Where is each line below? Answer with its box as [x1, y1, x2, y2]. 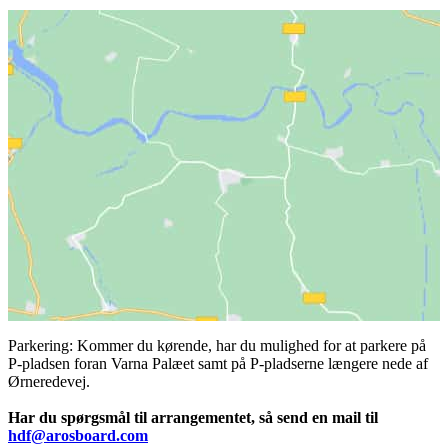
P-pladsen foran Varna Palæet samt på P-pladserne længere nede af [8, 354, 428, 372]
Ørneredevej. [8, 372, 90, 390]
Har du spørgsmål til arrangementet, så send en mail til [8, 408, 378, 426]
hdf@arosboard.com [8, 426, 148, 444]
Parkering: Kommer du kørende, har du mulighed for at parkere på [8, 336, 426, 354]
